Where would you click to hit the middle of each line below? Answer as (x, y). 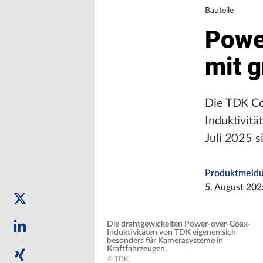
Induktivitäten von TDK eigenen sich (171, 232)
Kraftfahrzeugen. (137, 249)
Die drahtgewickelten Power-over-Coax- (179, 224)
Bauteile (219, 11)
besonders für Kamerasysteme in (165, 241)
